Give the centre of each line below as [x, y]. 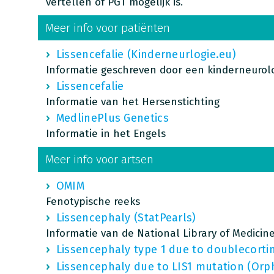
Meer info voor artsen [99, 159]
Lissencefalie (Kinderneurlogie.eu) [146, 54]
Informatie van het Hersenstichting [132, 102]
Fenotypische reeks [93, 202]
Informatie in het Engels [106, 134]
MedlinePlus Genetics [112, 118]
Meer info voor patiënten [107, 28]
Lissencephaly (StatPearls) [126, 218]
